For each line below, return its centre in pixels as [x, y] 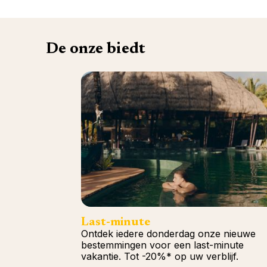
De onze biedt [96, 49]
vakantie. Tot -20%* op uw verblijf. [160, 256]
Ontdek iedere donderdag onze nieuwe [168, 233]
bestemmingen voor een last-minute [162, 245]
